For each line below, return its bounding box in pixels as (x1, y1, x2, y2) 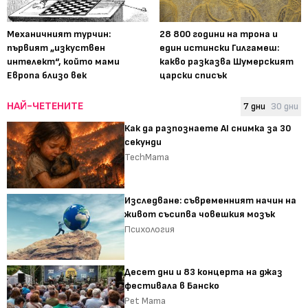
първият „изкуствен (7, 42, 105, 54)
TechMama (124, 151, 170, 164)
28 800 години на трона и (159, 28, 278, 41)
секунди (124, 136, 162, 148)
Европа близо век (7, 69, 87, 82)
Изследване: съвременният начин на (124, 194, 297, 206)
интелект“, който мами (7, 56, 120, 68)
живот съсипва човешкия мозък (124, 208, 276, 220)
